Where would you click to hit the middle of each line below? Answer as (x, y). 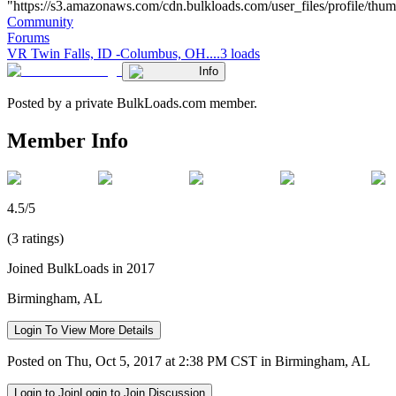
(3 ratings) (35, 238)
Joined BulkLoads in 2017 (81, 268)
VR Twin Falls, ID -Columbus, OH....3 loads (133, 53)
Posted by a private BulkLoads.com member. (132, 103)
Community (40, 21)
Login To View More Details (84, 330)
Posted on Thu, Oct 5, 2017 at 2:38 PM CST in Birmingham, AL (189, 361)
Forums (28, 37)
